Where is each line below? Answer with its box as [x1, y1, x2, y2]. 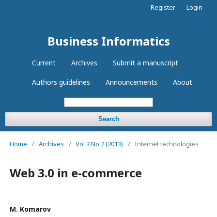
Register [151, 3, 175, 12]
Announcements [105, 77, 157, 87]
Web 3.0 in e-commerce [10, 165, 142, 181]
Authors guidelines [31, 77, 90, 87]
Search [98, 115, 119, 123]
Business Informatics [47, 33, 170, 49]
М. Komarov [10, 204, 51, 214]
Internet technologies [135, 139, 199, 148]
